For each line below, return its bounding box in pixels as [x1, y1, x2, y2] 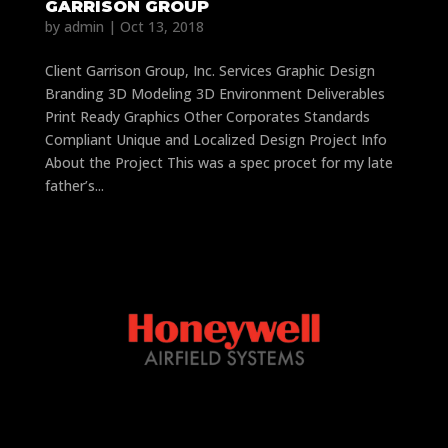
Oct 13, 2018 [119, 16, 204, 36]
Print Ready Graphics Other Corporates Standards [44, 106, 370, 126]
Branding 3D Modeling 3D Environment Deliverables [44, 83, 385, 103]
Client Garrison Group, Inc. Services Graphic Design [44, 60, 375, 80]
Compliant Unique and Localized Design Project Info [44, 129, 387, 149]
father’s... [44, 175, 104, 195]
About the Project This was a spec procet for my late [44, 152, 393, 172]
